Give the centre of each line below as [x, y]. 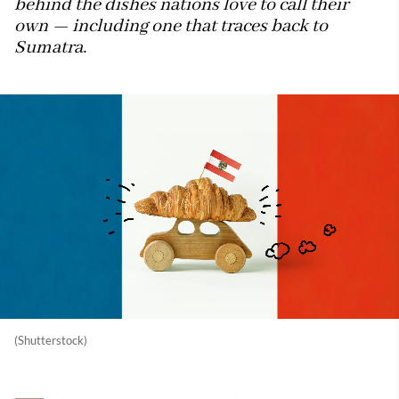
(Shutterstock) [51, 340]
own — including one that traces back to [171, 26]
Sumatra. [50, 48]
